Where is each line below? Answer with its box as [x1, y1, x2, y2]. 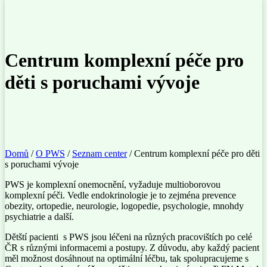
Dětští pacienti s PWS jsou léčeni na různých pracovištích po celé [5, 231, 252, 242]
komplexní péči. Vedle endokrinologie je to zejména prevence [5, 190, 236, 200]
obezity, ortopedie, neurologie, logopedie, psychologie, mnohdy [5, 200, 244, 211]
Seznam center [72, 148, 127, 159]
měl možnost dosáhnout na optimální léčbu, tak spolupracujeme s [5, 253, 251, 263]
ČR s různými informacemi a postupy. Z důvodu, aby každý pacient [5, 242, 259, 253]
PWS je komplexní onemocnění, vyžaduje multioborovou [5, 179, 221, 190]
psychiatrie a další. [5, 211, 74, 222]
